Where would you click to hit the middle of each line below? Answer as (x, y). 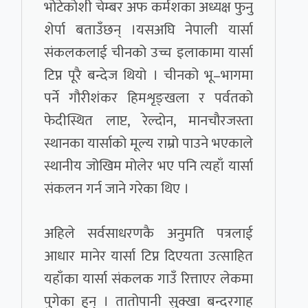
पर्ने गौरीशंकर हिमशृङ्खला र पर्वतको (148, 98)
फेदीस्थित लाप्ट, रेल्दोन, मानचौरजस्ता (148, 121)
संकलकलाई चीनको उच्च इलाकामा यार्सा (148, 53)
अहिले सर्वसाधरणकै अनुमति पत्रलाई (148, 234)
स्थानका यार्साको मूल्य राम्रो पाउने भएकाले (148, 144)
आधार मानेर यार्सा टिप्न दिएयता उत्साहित (148, 256)
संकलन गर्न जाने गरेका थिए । (117, 189)
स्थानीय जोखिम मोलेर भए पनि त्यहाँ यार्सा (148, 166)
